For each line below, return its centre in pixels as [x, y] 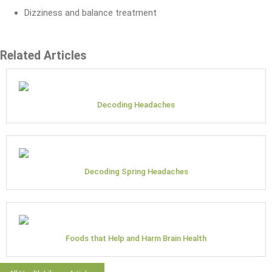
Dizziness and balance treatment [90, 12]
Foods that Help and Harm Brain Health [136, 238]
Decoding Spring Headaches [136, 171]
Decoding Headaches [136, 104]
